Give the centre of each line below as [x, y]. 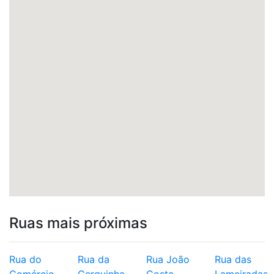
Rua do [25, 259]
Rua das [233, 259]
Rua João [168, 259]
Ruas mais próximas [78, 223]
